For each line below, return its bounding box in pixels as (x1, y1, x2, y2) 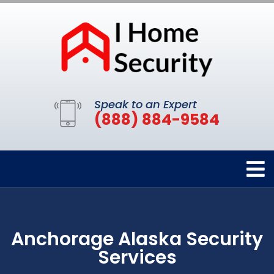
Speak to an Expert (94, 96, 197, 112)
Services (97, 244, 177, 270)
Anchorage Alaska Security (11, 226, 263, 252)
